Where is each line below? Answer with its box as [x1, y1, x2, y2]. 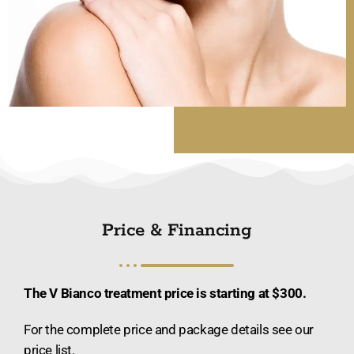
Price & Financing [102, 220, 252, 243]
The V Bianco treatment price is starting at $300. [24, 285, 307, 302]
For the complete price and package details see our [24, 322, 314, 338]
